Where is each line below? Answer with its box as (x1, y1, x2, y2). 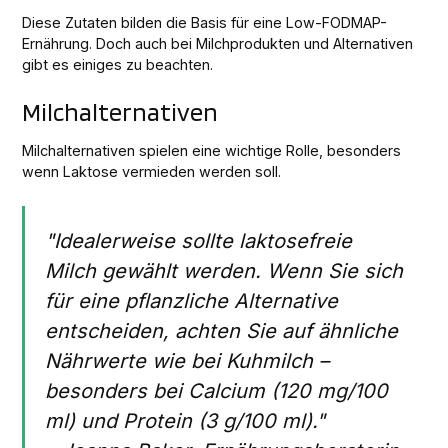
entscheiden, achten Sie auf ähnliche (45, 318, 399, 343)
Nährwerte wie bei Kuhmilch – (45, 348, 330, 373)
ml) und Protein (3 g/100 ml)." (45, 408, 326, 433)
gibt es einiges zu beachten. (22, 55, 214, 73)
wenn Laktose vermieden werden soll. (22, 162, 282, 180)
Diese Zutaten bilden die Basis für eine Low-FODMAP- (22, 13, 388, 31)
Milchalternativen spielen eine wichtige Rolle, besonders (22, 141, 402, 159)
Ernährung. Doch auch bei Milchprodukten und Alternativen (22, 34, 414, 52)
